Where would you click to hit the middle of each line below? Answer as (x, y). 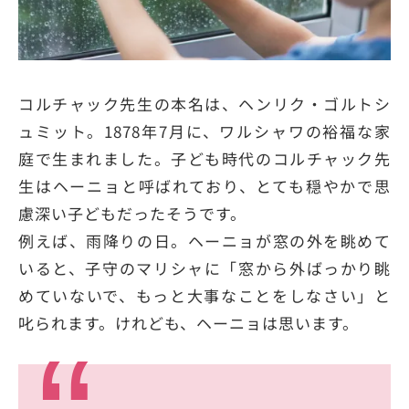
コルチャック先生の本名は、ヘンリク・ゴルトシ (204, 104)
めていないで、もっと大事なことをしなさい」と (204, 296)
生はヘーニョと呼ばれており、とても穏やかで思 (204, 186)
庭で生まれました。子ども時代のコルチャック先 (204, 159)
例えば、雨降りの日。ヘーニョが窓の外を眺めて (204, 241)
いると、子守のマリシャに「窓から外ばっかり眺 (204, 268)
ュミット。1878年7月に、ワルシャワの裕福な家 (204, 131)
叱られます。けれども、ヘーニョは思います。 (189, 323)
